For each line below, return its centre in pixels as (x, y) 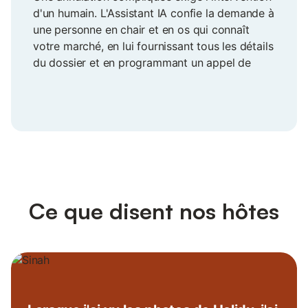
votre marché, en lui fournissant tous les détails (153, 46)
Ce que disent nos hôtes (154, 211)
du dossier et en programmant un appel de (142, 63)
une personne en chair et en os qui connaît (141, 30)
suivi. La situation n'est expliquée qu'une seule (150, 79)
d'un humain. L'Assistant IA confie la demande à (154, 13)
